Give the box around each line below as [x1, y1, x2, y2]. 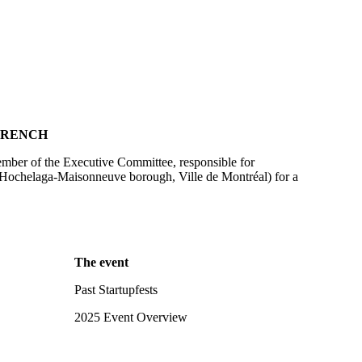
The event [74, 255, 128, 269]
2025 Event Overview [74, 310, 187, 324]
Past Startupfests [74, 283, 158, 297]
